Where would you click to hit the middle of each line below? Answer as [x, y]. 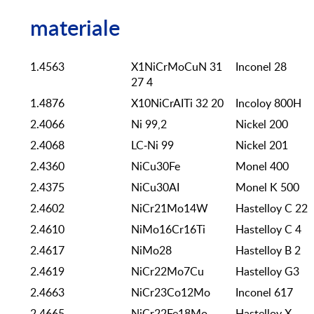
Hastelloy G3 [267, 272]
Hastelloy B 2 [268, 251]
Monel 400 [262, 166]
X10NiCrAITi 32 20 [177, 103]
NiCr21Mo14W [170, 209]
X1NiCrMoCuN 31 [177, 67]
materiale [75, 29]
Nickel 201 [262, 145]
